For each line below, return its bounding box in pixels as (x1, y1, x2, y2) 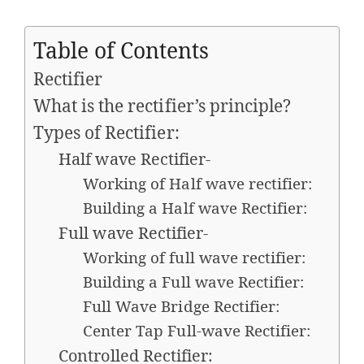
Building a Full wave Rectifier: (83, 271, 305, 292)
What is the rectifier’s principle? (33, 93, 292, 117)
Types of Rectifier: (33, 120, 180, 144)
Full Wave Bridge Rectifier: (83, 295, 279, 317)
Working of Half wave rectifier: (83, 172, 313, 194)
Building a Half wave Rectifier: (83, 197, 308, 219)
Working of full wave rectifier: (83, 246, 306, 268)
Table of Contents (33, 35, 210, 65)
